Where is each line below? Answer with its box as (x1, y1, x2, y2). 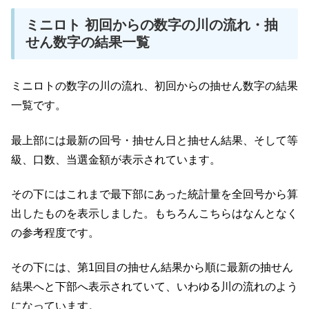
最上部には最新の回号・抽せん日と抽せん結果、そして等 (11, 134, 298, 146)
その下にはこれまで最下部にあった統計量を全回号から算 (11, 188, 298, 201)
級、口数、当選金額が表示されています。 (11, 153, 221, 166)
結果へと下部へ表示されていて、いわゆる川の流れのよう (11, 281, 298, 293)
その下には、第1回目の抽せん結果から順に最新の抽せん (11, 261, 293, 274)
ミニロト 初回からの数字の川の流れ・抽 (26, 17, 278, 33)
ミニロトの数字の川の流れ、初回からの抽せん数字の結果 (11, 80, 298, 92)
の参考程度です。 (11, 227, 99, 239)
